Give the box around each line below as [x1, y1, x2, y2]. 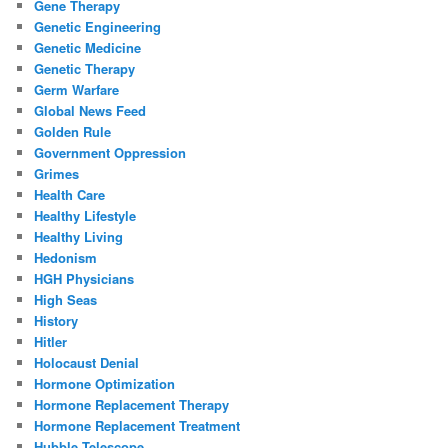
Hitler [34, 332, 68, 352]
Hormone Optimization [34, 374, 176, 394]
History [34, 311, 79, 331]
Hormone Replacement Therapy [34, 395, 230, 415]
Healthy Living [34, 227, 124, 247]
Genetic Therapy [34, 59, 136, 79]
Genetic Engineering [34, 17, 162, 37]
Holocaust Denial [34, 353, 140, 373]
